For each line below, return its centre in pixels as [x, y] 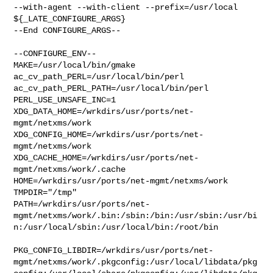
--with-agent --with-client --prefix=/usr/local [126, 7]
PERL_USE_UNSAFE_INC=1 [67, 100]
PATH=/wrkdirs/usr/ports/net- [82, 204]
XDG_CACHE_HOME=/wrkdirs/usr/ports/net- [106, 158]
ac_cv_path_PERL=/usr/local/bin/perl [101, 76]
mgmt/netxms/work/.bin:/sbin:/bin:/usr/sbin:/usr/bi [136, 215]
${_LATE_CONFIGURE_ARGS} [70, 19]
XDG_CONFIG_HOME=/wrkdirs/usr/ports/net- [109, 134]
